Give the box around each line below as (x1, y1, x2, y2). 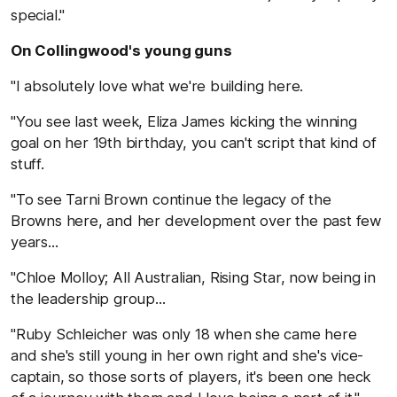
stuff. (11, 154, 44, 173)
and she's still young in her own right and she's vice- (11, 346, 364, 364)
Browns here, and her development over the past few (11, 211, 381, 230)
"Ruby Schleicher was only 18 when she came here (11, 324, 357, 343)
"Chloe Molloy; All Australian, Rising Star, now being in (11, 268, 376, 286)
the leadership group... (11, 289, 166, 307)
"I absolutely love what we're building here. (11, 76, 304, 95)
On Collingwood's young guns (11, 41, 232, 59)
